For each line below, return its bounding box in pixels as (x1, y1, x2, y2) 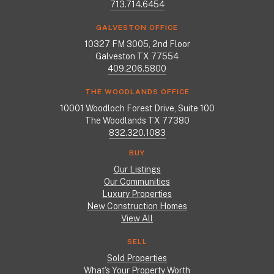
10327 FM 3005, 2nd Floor (84, 39, 190, 50)
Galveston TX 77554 (95, 51, 179, 62)
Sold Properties (107, 253, 167, 264)
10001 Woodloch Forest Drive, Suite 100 (59, 103, 215, 114)
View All (121, 213, 153, 224)
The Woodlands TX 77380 (84, 116, 190, 126)
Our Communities (104, 177, 170, 187)
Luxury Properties (102, 189, 172, 199)
